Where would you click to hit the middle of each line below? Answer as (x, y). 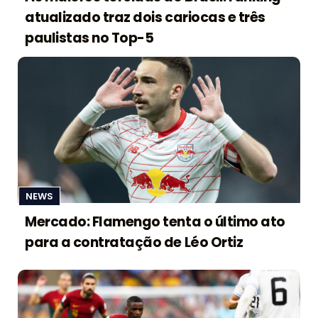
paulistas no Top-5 (89, 38)
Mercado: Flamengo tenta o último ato (155, 222)
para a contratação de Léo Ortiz (134, 243)
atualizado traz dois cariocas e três (145, 18)
